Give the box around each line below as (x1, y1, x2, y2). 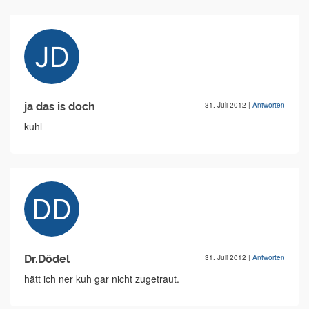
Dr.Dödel (24, 252, 70, 266)
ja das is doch (24, 100, 95, 114)
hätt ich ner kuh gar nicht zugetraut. (24, 272, 179, 286)
